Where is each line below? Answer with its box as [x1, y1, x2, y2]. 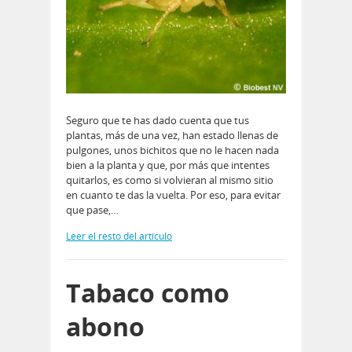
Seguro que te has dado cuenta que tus [66, 113, 249, 128]
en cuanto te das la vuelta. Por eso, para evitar [66, 188, 280, 203]
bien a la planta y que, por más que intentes [66, 158, 269, 173]
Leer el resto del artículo [66, 229, 172, 244]
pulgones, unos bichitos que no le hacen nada [66, 143, 279, 158]
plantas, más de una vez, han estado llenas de [66, 128, 278, 143]
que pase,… [66, 203, 119, 218]
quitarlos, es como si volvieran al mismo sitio [66, 173, 273, 188]
